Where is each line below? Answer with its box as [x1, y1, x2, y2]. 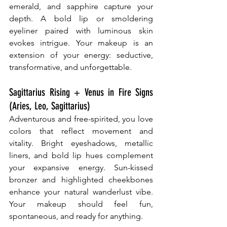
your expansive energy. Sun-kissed [9, 162, 153, 172]
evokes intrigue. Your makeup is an [9, 37, 153, 48]
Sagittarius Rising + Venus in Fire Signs [9, 86, 153, 98]
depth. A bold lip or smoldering [9, 13, 153, 23]
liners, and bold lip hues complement [9, 150, 153, 160]
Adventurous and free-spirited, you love [9, 113, 153, 124]
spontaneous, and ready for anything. [9, 211, 143, 221]
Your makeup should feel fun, [9, 199, 153, 209]
